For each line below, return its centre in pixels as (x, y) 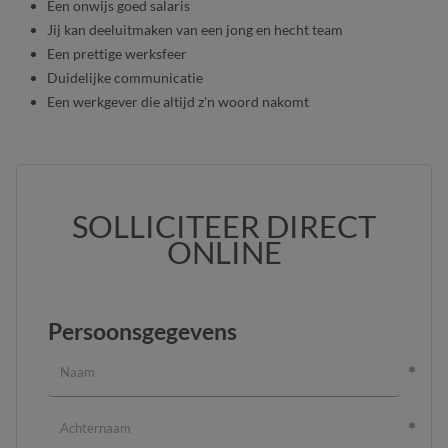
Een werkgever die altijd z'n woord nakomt (178, 101)
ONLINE (224, 251)
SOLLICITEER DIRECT (224, 225)
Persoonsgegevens (142, 330)
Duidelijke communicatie (125, 77)
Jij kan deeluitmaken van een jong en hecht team (195, 29)
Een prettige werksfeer (117, 53)
